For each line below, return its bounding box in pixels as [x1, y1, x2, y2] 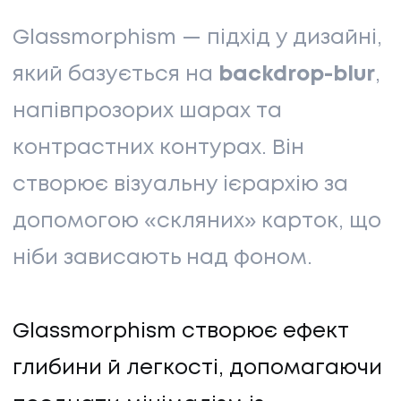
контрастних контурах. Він [13, 139, 304, 158]
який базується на [13, 65, 218, 85]
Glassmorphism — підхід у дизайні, [13, 29, 382, 48]
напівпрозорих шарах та [13, 102, 282, 122]
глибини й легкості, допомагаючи [13, 359, 382, 379]
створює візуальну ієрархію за [13, 175, 348, 195]
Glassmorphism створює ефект [13, 322, 348, 342]
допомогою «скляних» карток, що [13, 212, 381, 232]
